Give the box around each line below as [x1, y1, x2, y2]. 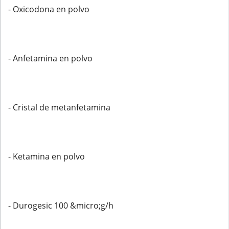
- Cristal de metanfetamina [8, 102, 110, 113]
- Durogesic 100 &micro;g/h [8, 200, 113, 211]
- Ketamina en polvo [8, 151, 85, 162]
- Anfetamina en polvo [8, 53, 93, 64]
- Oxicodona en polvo [8, 4, 89, 15]
